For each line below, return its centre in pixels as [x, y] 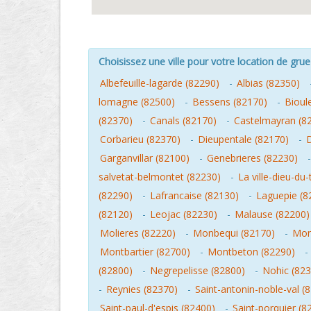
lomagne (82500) [137, 102]
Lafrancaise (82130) [194, 195]
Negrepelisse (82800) [197, 270]
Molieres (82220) [138, 233]
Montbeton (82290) [251, 252]
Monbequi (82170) [234, 233]
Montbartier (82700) [145, 252]
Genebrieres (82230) [252, 158]
